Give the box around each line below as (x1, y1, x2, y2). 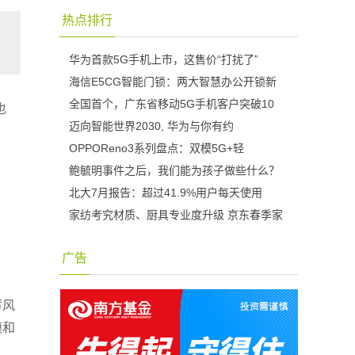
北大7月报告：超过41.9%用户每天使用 (69, 186, 262, 199)
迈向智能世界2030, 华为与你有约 (69, 120, 234, 132)
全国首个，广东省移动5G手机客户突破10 (69, 97, 274, 110)
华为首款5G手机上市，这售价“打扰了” (69, 53, 258, 66)
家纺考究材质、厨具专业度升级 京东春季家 (69, 208, 283, 221)
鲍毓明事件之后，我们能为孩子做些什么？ (69, 164, 280, 177)
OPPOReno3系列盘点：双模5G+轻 (69, 142, 244, 155)
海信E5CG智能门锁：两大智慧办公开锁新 (69, 75, 277, 88)
